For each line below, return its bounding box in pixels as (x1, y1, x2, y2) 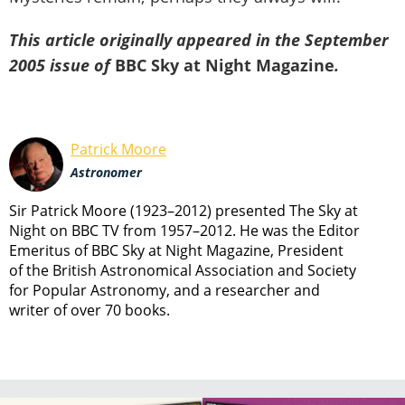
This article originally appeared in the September (9, 28, 389, 51)
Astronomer (71, 164, 142, 182)
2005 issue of (9, 53, 115, 76)
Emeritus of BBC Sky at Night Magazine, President (9, 240, 344, 260)
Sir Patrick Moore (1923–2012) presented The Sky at (9, 200, 358, 221)
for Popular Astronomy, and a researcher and (9, 279, 320, 300)
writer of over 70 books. (9, 299, 170, 320)
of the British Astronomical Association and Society (9, 259, 356, 280)
